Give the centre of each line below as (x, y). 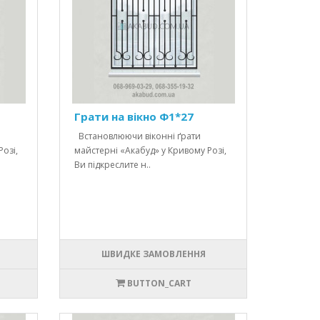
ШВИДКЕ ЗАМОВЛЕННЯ (153, 254)
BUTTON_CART (159, 284)
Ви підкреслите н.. (113, 165)
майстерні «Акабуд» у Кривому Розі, (151, 151)
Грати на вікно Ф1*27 (134, 117)
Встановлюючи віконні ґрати (138, 136)
